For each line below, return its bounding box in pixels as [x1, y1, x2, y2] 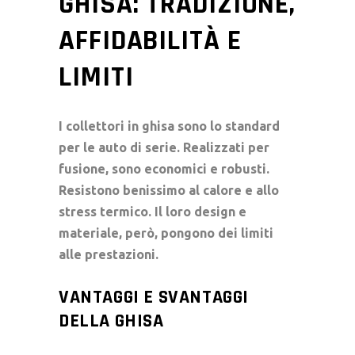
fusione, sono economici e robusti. [59, 161, 269, 176]
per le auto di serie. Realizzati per [59, 139, 269, 155]
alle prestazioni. [59, 246, 158, 261]
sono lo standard [174, 118, 280, 133]
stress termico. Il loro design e [59, 204, 246, 219]
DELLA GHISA [59, 308, 164, 333]
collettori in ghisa [66, 118, 174, 133]
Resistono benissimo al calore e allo [59, 182, 279, 197]
